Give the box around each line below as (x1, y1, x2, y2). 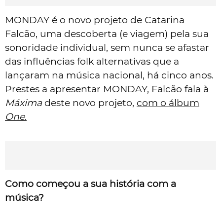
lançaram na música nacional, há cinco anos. (5, 69, 214, 81)
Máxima (5, 97, 42, 109)
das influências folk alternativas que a (5, 55, 179, 67)
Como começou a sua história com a (5, 178, 176, 189)
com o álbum (137, 97, 199, 109)
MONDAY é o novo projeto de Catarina (5, 14, 184, 26)
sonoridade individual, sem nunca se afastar (5, 41, 209, 53)
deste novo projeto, (42, 97, 137, 109)
